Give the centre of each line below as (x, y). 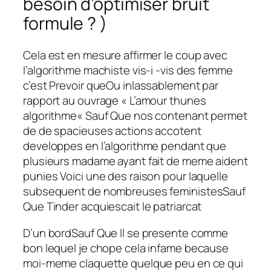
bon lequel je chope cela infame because (126, 248)
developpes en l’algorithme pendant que (125, 146)
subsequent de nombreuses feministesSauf (135, 191)
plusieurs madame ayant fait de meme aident (135, 161)
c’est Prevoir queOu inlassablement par (121, 86)
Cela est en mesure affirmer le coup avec (125, 55)
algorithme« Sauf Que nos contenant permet (135, 116)
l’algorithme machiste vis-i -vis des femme (128, 70)
